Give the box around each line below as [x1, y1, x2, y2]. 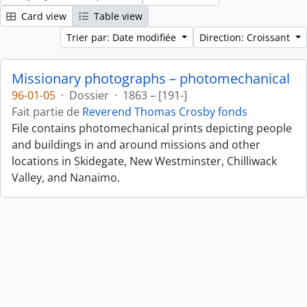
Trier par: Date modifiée [66, 31, 180, 44]
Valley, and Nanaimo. [12, 170, 120, 185]
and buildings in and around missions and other [12, 137, 260, 152]
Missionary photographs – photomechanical [12, 69, 290, 88]
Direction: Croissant [199, 31, 293, 44]
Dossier [69, 88, 109, 103]
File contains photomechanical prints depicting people [12, 121, 292, 136]
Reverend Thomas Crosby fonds [82, 104, 247, 119]
